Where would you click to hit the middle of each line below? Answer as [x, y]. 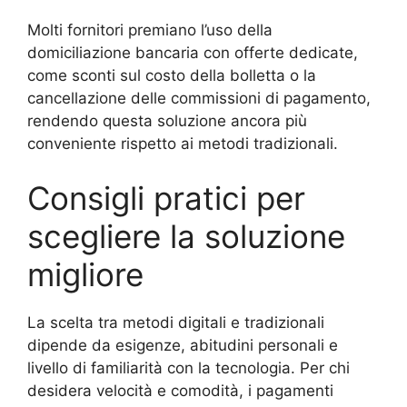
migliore [85, 274]
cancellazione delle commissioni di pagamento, [199, 99]
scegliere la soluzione [186, 236]
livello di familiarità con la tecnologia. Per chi [189, 367]
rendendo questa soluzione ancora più [167, 121]
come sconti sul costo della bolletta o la [172, 76]
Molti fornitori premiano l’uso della [150, 30]
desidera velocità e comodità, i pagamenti [180, 390]
